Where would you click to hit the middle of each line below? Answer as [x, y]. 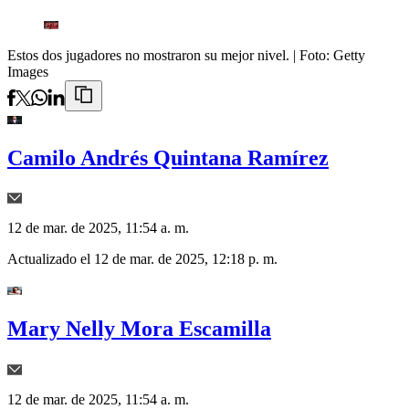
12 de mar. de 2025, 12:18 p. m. [186, 259]
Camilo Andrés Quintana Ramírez [168, 158]
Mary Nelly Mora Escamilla [139, 329]
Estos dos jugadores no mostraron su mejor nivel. [148, 56]
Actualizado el [51, 259]
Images [28, 72]
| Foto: [313, 56]
